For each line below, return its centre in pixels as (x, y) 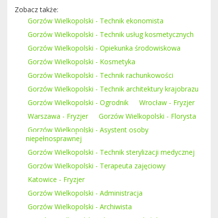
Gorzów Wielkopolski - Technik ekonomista (96, 20)
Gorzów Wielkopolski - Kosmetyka (82, 61)
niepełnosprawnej (54, 138)
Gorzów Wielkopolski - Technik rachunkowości (100, 75)
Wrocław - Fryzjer (167, 102)
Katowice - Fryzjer (56, 179)
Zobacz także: (36, 9)
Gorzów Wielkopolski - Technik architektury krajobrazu (113, 89)
